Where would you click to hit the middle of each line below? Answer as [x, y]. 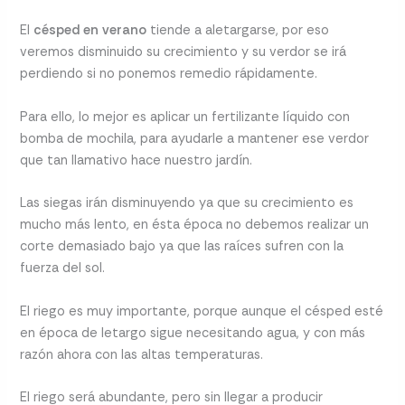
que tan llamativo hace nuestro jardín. [137, 160]
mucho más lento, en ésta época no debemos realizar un [195, 225]
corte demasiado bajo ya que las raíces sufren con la [182, 247]
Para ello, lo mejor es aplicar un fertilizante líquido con [185, 117]
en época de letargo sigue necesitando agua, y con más [193, 333]
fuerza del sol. [63, 268]
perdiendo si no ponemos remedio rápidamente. [169, 74]
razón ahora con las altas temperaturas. [142, 354]
